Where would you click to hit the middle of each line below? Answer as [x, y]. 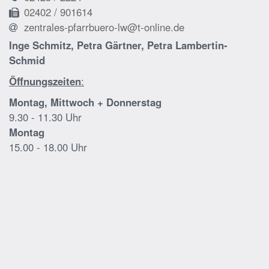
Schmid [27, 60]
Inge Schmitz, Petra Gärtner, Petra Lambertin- [118, 45]
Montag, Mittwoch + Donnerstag [85, 102]
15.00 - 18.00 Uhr [48, 147]
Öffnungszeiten [45, 81]
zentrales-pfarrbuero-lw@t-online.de [104, 27]
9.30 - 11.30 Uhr [45, 117]
